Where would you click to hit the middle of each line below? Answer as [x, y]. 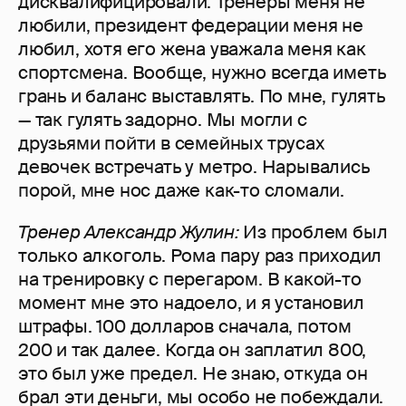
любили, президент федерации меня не [191, 26]
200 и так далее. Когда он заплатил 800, [193, 350]
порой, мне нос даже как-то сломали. [181, 191]
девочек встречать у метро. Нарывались [194, 167]
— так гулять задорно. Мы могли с [163, 120]
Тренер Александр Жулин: [129, 232]
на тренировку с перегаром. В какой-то [190, 280]
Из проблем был [313, 232]
